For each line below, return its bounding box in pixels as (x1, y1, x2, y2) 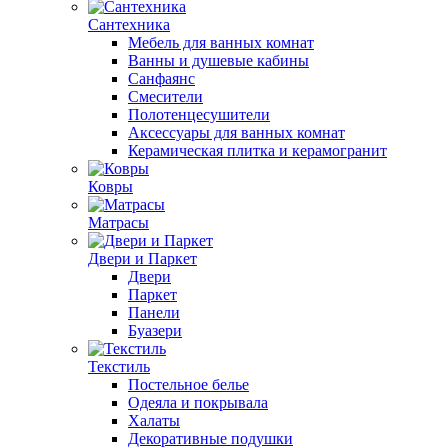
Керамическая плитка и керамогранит (128, 142, 387, 159)
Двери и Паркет (88, 250, 197, 267)
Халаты (128, 412, 180, 429)
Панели (128, 304, 180, 321)
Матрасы (88, 214, 149, 231)
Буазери (128, 322, 182, 339)
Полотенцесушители (128, 106, 270, 123)
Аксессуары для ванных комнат (128, 124, 345, 141)
